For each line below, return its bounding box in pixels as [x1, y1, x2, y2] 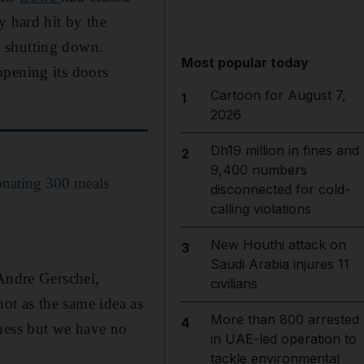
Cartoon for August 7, [210, 87, 346, 103]
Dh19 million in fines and [210, 142, 359, 158]
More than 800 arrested [210, 311, 359, 327]
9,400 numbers [210, 162, 307, 178]
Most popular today [181, 54, 310, 71]
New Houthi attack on [210, 236, 346, 253]
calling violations [210, 201, 311, 217]
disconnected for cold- [210, 181, 350, 197]
